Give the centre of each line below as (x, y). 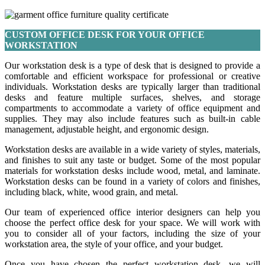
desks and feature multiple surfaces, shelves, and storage (132, 98)
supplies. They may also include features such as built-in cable (132, 119)
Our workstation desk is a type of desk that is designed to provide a (132, 66)
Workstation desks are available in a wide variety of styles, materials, (132, 150)
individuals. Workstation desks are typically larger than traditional (132, 87)
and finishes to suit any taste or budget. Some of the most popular (132, 160)
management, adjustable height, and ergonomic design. (107, 130)
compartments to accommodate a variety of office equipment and (132, 108)
